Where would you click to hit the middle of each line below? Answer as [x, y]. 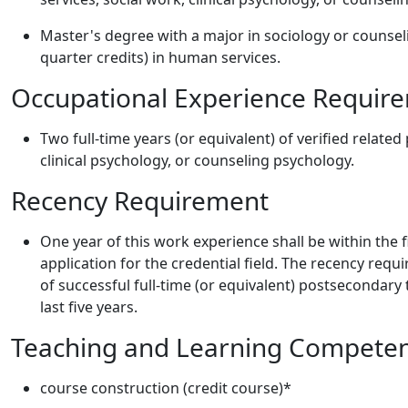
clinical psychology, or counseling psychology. [197, 160]
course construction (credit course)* [166, 388]
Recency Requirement [140, 200]
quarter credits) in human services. [160, 57]
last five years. [89, 307]
